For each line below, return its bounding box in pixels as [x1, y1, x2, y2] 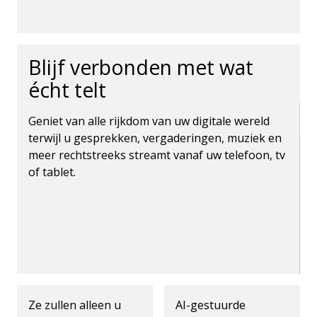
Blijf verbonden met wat [28, 53, 253, 81]
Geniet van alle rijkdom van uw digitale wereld [28, 113, 270, 129]
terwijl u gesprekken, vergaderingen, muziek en [28, 129, 282, 146]
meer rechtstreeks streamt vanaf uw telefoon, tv [28, 146, 285, 163]
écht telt [28, 76, 111, 103]
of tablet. [28, 163, 76, 180]
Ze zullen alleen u [28, 296, 121, 313]
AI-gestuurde [175, 296, 246, 313]
